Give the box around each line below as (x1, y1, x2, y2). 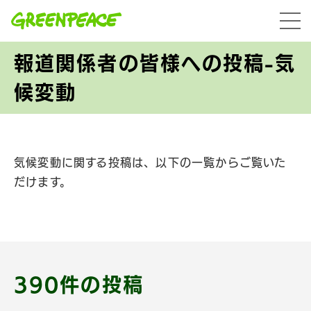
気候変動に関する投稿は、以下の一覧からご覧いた (14, 157, 287, 168)
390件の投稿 (14, 275, 144, 294)
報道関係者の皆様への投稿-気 (14, 53, 296, 73)
